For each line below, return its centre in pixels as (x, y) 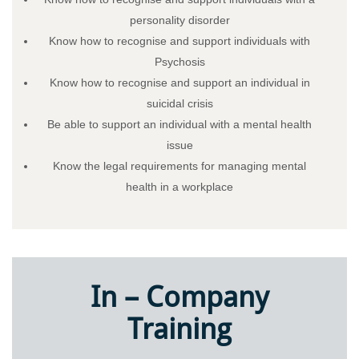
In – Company (179, 296)
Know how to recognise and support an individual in (179, 82)
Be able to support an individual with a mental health (179, 124)
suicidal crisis (179, 103)
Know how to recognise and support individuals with (179, 40)
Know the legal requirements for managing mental (179, 165)
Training (179, 329)
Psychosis (179, 61)
